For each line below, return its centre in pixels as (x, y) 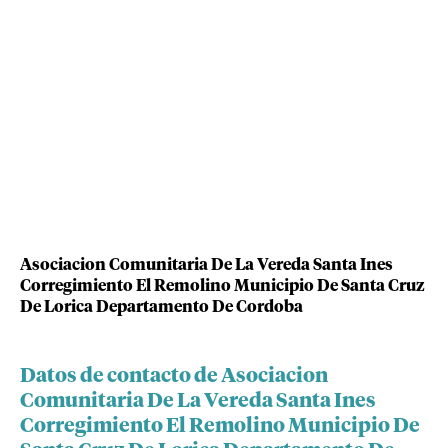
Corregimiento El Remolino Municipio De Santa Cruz (222, 286)
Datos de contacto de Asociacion (174, 376)
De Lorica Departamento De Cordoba (161, 307)
